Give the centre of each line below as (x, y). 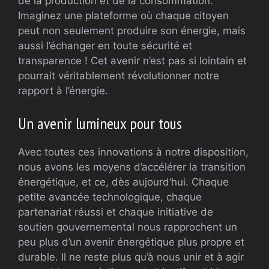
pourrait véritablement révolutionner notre (119, 76)
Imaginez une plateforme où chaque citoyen (123, 16)
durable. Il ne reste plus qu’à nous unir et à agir (131, 257)
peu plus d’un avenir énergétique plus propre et (131, 242)
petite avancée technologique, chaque (110, 197)
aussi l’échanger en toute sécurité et (105, 46)
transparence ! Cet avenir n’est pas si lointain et (132, 61)
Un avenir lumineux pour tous (100, 123)
